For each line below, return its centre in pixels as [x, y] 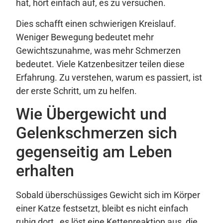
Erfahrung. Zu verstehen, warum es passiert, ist [109, 77]
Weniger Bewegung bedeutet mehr [85, 37]
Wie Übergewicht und [91, 114]
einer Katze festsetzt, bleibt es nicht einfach [102, 209]
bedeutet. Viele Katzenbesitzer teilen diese [100, 64]
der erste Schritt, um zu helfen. [76, 91]
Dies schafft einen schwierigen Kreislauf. [96, 23]
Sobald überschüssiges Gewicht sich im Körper [108, 195]
